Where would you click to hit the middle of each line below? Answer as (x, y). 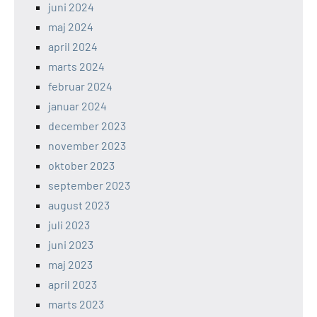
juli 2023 (69, 224)
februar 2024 (80, 86)
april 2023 (73, 284)
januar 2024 (77, 105)
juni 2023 (71, 244)
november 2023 (87, 145)
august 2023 (79, 204)
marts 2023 (76, 304)
